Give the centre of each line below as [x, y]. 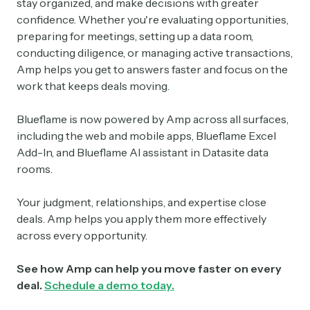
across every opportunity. [82, 236]
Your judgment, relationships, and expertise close [142, 202]
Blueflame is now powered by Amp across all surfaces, [153, 119]
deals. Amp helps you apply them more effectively [142, 219]
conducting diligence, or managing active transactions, [155, 53]
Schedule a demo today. [109, 285]
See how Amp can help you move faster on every [149, 269]
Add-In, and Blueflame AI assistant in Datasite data [143, 153]
